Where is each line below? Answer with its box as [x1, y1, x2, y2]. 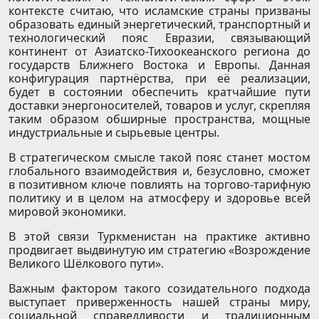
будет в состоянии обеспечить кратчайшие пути [9, 84, 310, 100]
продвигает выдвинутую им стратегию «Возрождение [9, 242, 310, 258]
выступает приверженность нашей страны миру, [9, 294, 310, 310]
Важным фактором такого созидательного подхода [9, 281, 310, 297]
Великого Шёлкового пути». [9, 256, 164, 272]
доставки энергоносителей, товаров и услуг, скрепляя [9, 98, 310, 114]
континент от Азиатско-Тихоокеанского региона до [9, 43, 310, 60]
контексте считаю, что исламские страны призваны [9, 3, 310, 19]
